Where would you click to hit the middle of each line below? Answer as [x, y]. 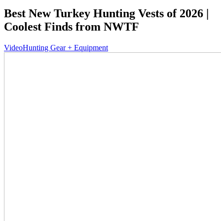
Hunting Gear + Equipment [65, 47]
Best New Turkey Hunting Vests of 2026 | [106, 13]
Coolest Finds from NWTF [72, 26]
